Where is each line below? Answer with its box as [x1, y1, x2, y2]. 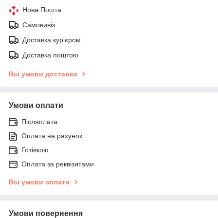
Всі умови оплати [9, 178, 70, 186]
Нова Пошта [22, 6, 61, 14]
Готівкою [21, 146, 49, 154]
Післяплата [21, 118, 57, 126]
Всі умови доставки [9, 70, 77, 78]
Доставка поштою [22, 51, 78, 59]
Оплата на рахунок [21, 132, 82, 140]
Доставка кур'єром [22, 36, 81, 44]
